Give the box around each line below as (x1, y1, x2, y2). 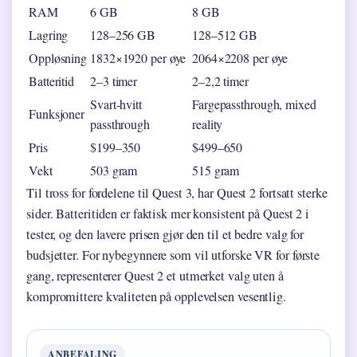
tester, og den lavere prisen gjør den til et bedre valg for (26, 226, 304, 244)
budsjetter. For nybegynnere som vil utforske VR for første (26, 246, 320, 265)
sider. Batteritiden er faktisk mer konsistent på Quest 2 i (26, 205, 310, 223)
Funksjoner (29, 105, 84, 123)
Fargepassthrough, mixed (192, 96, 316, 113)
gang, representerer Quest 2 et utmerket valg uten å (26, 267, 284, 285)
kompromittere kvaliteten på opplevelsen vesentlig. (26, 288, 286, 306)
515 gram (192, 162, 240, 179)
